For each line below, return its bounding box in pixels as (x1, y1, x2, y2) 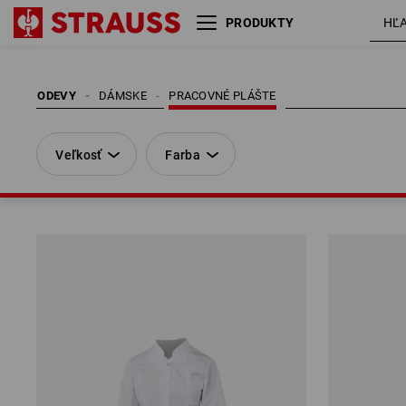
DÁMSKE (99, 89, 147, 102)
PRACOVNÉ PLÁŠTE (169, 89, 276, 102)
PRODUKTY (225, 15, 295, 30)
